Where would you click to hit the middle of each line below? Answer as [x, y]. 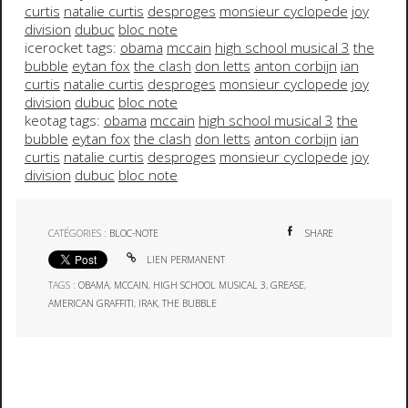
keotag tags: [64, 121]
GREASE [288, 286]
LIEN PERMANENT [185, 259]
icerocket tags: [72, 48]
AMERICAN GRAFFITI [92, 304]
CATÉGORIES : [79, 233]
